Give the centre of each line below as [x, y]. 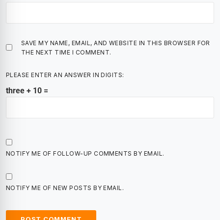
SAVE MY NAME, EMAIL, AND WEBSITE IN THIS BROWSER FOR [116, 43]
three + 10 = [27, 90]
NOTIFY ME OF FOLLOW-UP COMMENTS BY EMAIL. [85, 153]
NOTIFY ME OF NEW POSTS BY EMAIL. [65, 188]
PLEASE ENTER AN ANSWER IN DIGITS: [65, 75]
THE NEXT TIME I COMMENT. [66, 52]
